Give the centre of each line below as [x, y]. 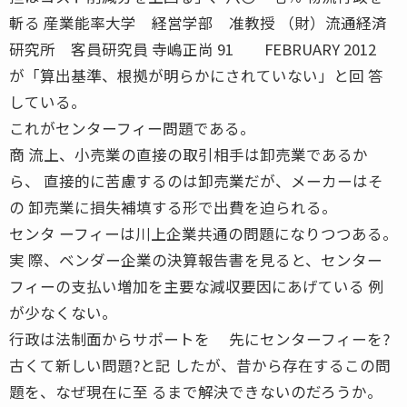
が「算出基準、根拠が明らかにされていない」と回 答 [196, 75]
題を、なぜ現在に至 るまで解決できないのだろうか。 [196, 391]
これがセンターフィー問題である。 [132, 128]
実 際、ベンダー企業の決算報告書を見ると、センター [196, 259]
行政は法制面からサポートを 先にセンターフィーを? [199, 338]
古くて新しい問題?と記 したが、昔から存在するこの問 [200, 365]
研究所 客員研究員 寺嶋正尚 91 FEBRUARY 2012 [200, 49]
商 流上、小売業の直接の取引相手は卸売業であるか [189, 154]
